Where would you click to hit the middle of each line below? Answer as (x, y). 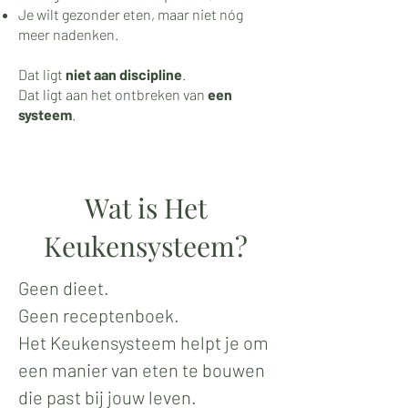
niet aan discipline (124, 74)
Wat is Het (146, 208)
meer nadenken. (68, 34)
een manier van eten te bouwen (142, 370)
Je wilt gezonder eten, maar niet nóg (131, 14)
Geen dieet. (64, 288)
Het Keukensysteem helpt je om (143, 342)
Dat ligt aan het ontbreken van (113, 94)
